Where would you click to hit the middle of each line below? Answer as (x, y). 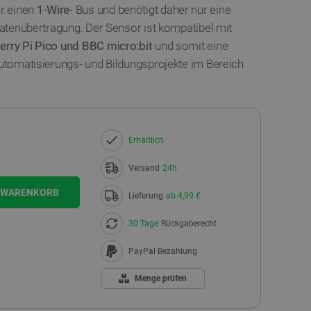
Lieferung (145, 196)
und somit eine (190, 46)
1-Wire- (54, 10)
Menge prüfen (160, 278)
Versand (144, 168)
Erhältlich (146, 140)
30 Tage (143, 224)
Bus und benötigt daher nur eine (152, 10)
